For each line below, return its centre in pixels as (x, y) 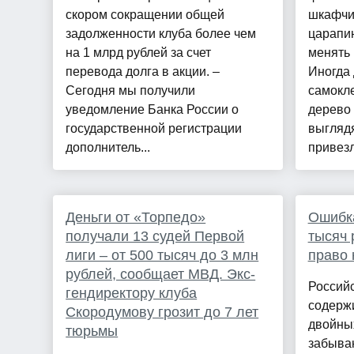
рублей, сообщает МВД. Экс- (161, 275)
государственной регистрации (154, 129)
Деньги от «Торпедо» (136, 218)
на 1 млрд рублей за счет (139, 53)
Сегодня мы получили (131, 91)
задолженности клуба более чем (161, 34)
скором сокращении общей (145, 15)
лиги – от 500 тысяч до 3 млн (162, 256)
